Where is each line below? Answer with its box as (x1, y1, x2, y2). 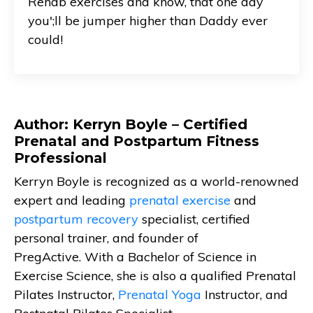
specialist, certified (138, 210, 250, 227)
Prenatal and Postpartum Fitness (14, 132, 259, 150)
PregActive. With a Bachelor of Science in (14, 248, 256, 265)
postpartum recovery (14, 210, 138, 227)
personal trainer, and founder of (14, 229, 198, 246)
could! (28, 31, 63, 48)
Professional (14, 149, 107, 166)
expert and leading (14, 191, 129, 208)
